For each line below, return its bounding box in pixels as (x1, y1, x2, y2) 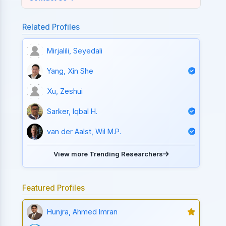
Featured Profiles (22, 183, 85, 193)
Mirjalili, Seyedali (47, 46, 103, 55)
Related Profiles (22, 22, 80, 32)
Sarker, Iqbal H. (47, 107, 98, 116)
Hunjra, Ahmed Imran (47, 207, 118, 216)
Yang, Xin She (47, 67, 94, 76)
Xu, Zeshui (47, 87, 83, 96)
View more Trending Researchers (53, 149, 163, 158)
